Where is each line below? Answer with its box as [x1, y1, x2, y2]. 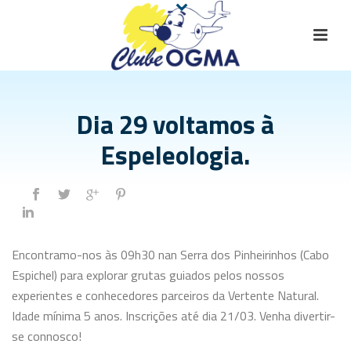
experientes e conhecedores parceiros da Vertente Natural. [12, 286, 319, 305]
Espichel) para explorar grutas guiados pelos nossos [12, 266, 284, 284]
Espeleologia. [101, 136, 250, 175]
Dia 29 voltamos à [77, 105, 274, 144]
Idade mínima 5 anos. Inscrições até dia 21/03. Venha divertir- [12, 306, 335, 325]
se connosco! [12, 327, 81, 346]
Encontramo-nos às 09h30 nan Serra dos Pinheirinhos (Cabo [12, 245, 329, 264]
